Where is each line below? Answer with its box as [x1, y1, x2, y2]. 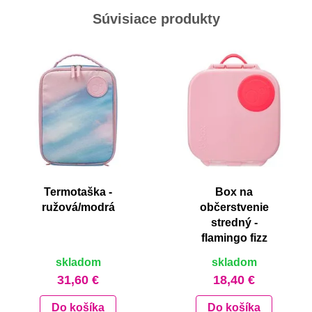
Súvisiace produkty [92, 11, 220, 27]
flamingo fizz [201, 232, 267, 244]
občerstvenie [199, 201, 269, 214]
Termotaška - [44, 186, 112, 198]
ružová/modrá [41, 201, 115, 214]
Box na [215, 186, 253, 198]
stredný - [210, 217, 258, 229]
